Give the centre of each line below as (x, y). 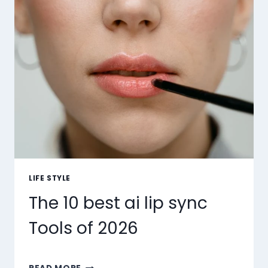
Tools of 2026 (83, 229)
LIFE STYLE (50, 178)
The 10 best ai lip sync (118, 203)
